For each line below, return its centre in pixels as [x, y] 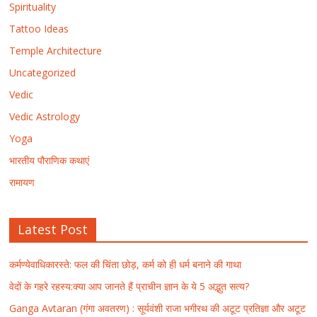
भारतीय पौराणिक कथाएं [50, 160]
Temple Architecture [56, 50]
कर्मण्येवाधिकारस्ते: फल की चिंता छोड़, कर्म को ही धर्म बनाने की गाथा [126, 264]
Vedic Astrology [45, 116]
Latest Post [53, 229]
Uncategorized [43, 72]
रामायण [22, 182]
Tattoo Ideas [39, 28]
